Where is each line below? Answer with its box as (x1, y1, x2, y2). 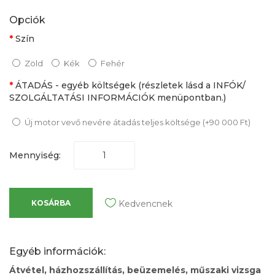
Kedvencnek (118, 198, 172, 210)
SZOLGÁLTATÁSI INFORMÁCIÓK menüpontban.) (9, 92, 226, 104)
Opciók (9, 14, 45, 26)
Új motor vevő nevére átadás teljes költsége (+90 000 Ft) (25, 117, 250, 128)
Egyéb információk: (9, 246, 106, 258)
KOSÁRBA (31, 198, 71, 208)
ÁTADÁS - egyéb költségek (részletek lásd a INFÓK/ (15, 80, 246, 91)
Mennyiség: (9, 150, 61, 161)
